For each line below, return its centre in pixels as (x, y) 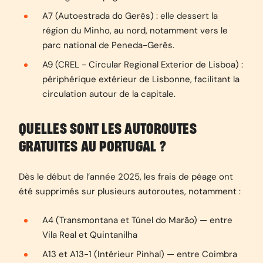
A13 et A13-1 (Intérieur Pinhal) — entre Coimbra (140, 254)
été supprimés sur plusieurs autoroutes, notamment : (131, 191)
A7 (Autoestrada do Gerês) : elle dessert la (130, 16)
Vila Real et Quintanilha (90, 235)
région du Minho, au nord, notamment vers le (135, 31)
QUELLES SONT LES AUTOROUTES (108, 129)
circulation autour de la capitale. (109, 94)
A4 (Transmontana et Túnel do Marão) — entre (137, 220)
